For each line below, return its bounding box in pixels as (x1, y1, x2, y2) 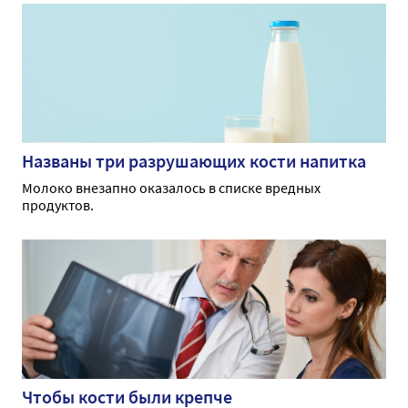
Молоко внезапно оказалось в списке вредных (22, 178, 321, 198)
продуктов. (22, 196, 94, 215)
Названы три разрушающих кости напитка (22, 149, 366, 173)
